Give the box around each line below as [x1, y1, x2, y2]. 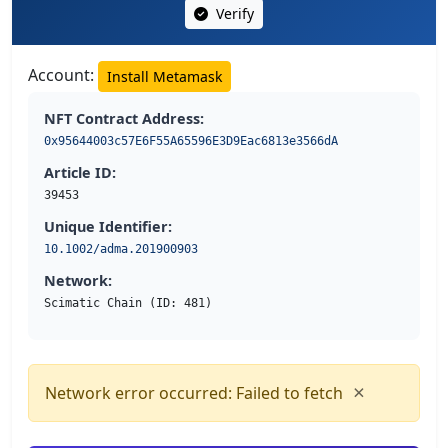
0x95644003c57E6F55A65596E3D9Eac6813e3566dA [44, 134, 338, 149]
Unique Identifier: [44, 217, 172, 237]
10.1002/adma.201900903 [44, 242, 198, 257]
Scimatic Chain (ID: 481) [44, 296, 212, 311]
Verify [212, 4, 254, 24]
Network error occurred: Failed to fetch [45, 382, 343, 405]
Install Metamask [107, 67, 222, 87]
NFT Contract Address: [44, 109, 204, 129]
